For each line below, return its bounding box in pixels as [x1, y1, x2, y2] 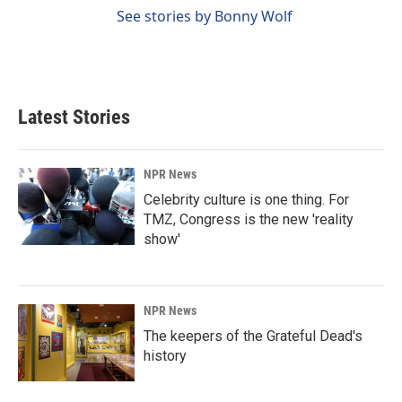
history [144, 347, 187, 364]
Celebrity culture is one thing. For [144, 191, 349, 208]
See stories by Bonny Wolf [117, 6, 293, 26]
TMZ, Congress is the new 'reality [144, 211, 354, 228]
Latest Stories [18, 106, 130, 128]
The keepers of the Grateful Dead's [144, 328, 363, 345]
